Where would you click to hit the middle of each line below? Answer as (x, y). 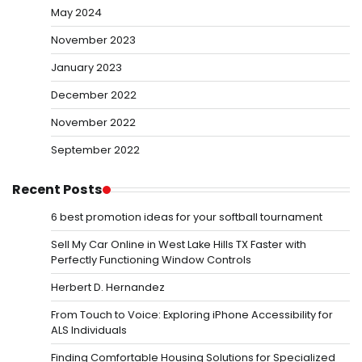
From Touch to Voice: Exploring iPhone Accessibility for (192, 315)
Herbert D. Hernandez (108, 288)
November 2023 (93, 40)
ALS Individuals (89, 330)
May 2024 (76, 13)
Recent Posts (57, 190)
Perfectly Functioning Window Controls (151, 260)
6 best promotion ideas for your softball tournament (187, 217)
